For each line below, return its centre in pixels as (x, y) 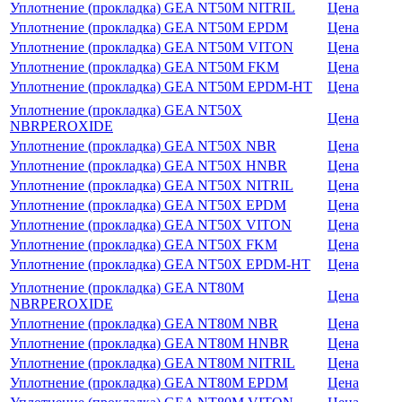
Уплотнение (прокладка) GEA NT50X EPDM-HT (160, 264)
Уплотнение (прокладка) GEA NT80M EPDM (149, 382)
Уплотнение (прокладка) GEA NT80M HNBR (149, 343)
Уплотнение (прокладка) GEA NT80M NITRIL (153, 363)
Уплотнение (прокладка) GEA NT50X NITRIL (152, 185)
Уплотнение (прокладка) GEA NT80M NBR (144, 323)
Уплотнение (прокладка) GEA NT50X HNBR (149, 165)
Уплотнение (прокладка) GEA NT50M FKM (144, 66)
